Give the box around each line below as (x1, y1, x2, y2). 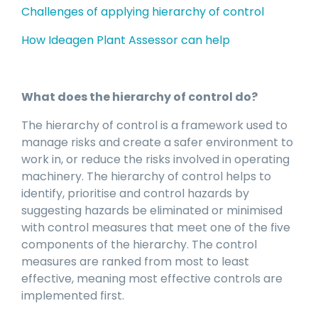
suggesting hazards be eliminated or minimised (21, 202, 283, 219)
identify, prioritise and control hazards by (21, 185, 249, 202)
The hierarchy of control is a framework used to (21, 117, 287, 134)
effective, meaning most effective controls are (21, 270, 283, 287)
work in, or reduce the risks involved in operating (21, 151, 290, 168)
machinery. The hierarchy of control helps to (21, 168, 271, 185)
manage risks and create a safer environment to (21, 134, 293, 151)
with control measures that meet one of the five (21, 219, 290, 236)
